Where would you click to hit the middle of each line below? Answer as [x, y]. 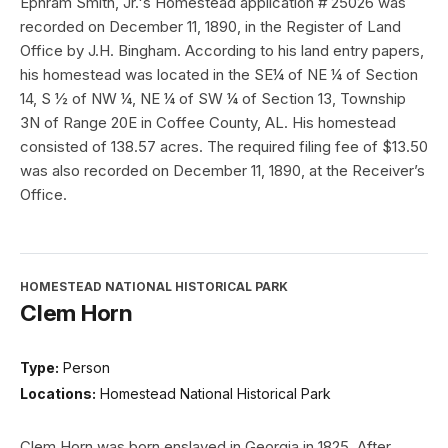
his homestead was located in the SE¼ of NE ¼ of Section [219, 75]
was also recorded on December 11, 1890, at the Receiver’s [222, 171]
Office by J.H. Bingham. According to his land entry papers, [222, 51]
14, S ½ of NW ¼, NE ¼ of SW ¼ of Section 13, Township [213, 99]
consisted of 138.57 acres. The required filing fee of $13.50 [224, 147]
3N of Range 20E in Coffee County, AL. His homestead [208, 123]
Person [86, 368]
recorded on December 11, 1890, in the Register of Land [210, 27]
